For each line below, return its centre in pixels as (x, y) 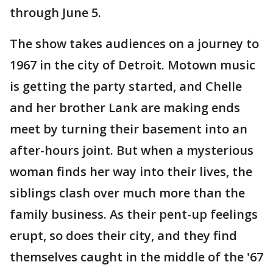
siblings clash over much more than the (127, 193)
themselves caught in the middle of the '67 (136, 257)
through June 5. (55, 12)
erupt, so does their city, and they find (123, 236)
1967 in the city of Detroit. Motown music (133, 65)
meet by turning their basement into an (129, 129)
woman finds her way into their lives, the (131, 172)
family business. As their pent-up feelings (134, 214)
